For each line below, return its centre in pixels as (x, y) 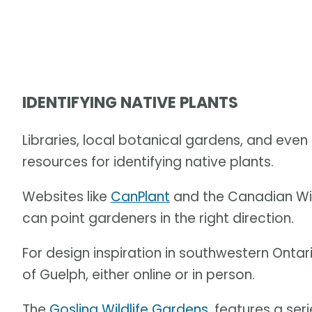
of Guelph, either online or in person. (139, 274)
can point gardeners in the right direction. (158, 218)
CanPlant (140, 196)
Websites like (67, 196)
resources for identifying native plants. (148, 162)
